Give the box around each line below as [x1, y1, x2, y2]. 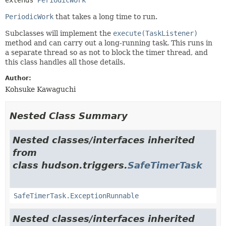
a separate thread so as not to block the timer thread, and [5, 48, 208, 56]
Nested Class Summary [10, 110, 128, 121]
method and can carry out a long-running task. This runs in [5, 38, 212, 47]
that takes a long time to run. [53, 12, 157, 21]
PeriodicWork [5, 12, 53, 21]
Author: [5, 74, 31, 82]
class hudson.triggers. [13, 159, 128, 171]
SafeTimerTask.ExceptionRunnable [14, 191, 139, 200]
